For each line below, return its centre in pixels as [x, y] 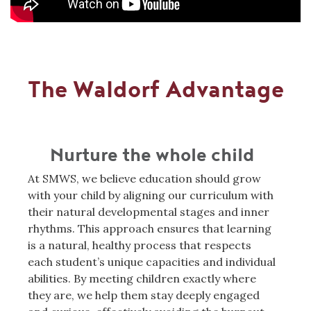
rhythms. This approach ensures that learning [150, 228]
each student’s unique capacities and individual [152, 261]
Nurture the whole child [152, 155]
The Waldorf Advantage [155, 90]
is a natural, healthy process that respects [140, 245]
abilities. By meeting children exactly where [142, 278]
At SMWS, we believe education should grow [144, 178]
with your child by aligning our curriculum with [151, 195]
